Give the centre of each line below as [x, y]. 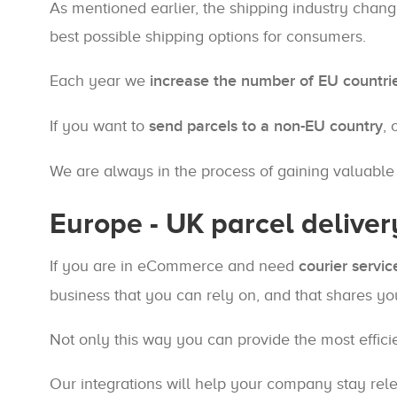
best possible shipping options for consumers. [208, 36]
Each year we [100, 81]
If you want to [99, 126]
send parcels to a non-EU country [266, 126]
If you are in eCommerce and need [174, 266]
